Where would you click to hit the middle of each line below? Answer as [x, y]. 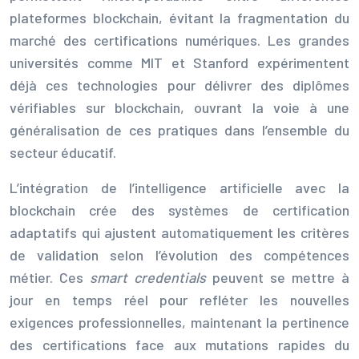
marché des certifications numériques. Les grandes [179, 40]
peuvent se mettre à [278, 277]
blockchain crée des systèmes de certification [179, 210]
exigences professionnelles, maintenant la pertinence [179, 322]
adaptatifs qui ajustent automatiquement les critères [179, 232]
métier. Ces [50, 277]
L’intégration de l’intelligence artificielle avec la [179, 187]
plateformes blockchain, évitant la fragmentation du [179, 17]
